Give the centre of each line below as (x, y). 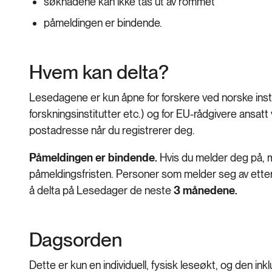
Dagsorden (76, 240)
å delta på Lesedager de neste (101, 191)
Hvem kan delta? (99, 72)
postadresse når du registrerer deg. (112, 131)
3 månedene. (206, 191)
